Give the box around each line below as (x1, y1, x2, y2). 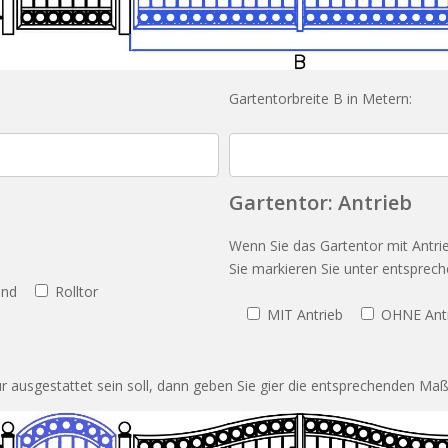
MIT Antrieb (267, 305, 343, 325)
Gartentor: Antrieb (229, 189, 412, 217)
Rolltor (55, 282, 99, 302)
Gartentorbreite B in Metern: (229, 89, 412, 109)
